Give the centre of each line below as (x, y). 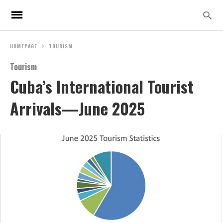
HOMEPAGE (24, 46)
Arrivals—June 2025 (77, 108)
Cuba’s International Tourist (102, 86)
